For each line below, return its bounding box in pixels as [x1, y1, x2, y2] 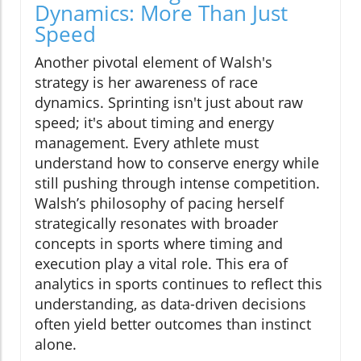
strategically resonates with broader [35, 213, 278, 233]
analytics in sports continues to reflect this [35, 273, 322, 293]
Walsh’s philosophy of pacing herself [35, 193, 284, 213]
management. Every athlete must [35, 132, 259, 152]
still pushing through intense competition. [35, 172, 320, 193]
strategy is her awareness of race [35, 72, 258, 92]
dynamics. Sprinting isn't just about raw [35, 92, 303, 112]
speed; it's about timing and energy [35, 112, 274, 132]
